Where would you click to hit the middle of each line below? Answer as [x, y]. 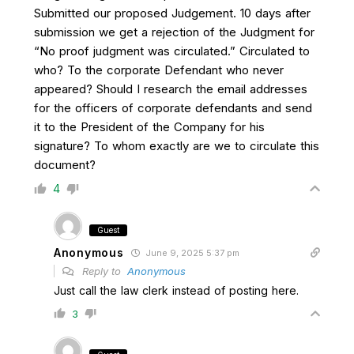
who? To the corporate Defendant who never [159, 70]
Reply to [103, 271]
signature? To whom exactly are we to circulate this [177, 146]
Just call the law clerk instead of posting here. [176, 290]
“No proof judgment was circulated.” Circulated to [172, 51]
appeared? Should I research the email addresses [171, 89]
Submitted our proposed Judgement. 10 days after [172, 13]
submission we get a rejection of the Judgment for [174, 32]
